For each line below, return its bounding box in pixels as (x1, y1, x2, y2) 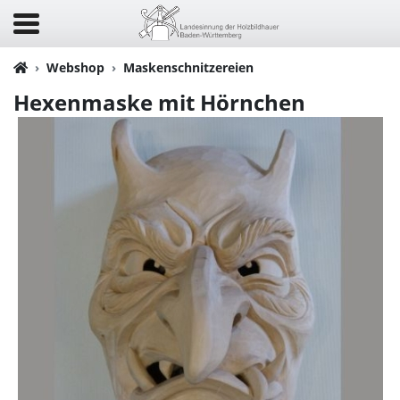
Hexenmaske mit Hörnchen (13, 87, 311, 117)
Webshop (46, 59, 104, 76)
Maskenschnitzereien (123, 59, 254, 76)
